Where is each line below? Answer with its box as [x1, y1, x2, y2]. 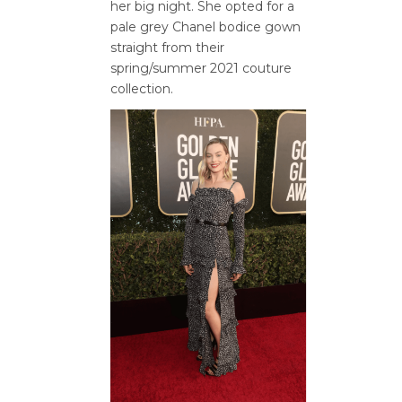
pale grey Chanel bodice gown [110, 19, 301, 36]
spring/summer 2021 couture [110, 60, 292, 77]
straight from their [110, 39, 224, 57]
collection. [110, 81, 173, 98]
